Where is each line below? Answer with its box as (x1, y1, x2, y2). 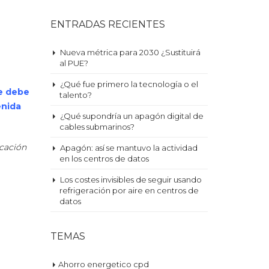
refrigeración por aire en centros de (59, 186, 199, 195)
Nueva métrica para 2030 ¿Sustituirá (59, 47, 201, 57)
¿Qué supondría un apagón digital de (59, 111, 204, 121)
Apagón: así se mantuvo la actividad (59, 143, 198, 153)
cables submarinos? (59, 122, 134, 131)
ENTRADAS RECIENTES (50, 19, 165, 30)
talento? (59, 90, 92, 100)
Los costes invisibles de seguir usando (59, 175, 202, 184)
